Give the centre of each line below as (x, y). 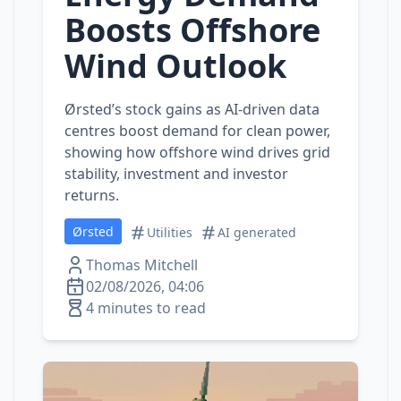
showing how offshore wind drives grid (197, 152)
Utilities (170, 232)
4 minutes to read (146, 308)
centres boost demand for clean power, (197, 131)
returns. (92, 195)
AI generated (257, 232)
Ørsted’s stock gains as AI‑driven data (192, 109)
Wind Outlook (175, 66)
